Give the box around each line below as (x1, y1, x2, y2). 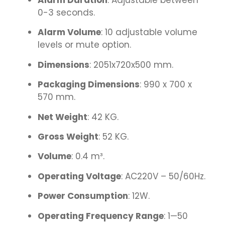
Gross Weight (38, 131, 98, 143)
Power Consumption (38, 190, 128, 202)
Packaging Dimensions (38, 78, 140, 91)
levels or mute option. (38, 39, 131, 51)
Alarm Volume (38, 26, 101, 39)
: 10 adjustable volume (101, 26, 197, 39)
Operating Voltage (38, 170, 121, 182)
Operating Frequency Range (38, 209, 164, 222)
